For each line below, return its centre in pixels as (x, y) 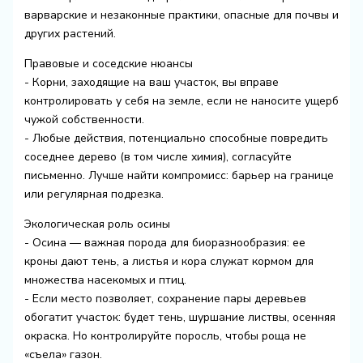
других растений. (70, 33)
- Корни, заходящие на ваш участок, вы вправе (151, 82)
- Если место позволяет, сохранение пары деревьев (165, 298)
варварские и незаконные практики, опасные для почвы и (181, 15)
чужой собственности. (84, 119)
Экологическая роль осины (97, 224)
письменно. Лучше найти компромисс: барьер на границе (179, 175)
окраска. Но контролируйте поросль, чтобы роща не (165, 335)
